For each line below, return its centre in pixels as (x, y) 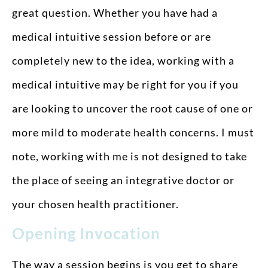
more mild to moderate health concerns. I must (133, 132)
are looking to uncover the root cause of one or (133, 108)
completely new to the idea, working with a (123, 60)
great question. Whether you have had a (115, 13)
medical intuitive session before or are (112, 36)
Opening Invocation (86, 234)
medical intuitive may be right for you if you (125, 84)
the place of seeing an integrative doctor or (123, 180)
